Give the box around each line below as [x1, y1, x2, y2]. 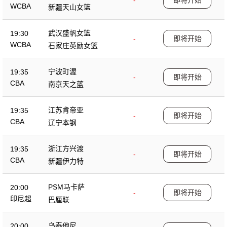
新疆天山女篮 [48, 3, 91, 11]
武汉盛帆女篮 [48, 28, 91, 37]
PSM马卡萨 [48, 182, 85, 191]
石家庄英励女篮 [48, 41, 98, 50]
